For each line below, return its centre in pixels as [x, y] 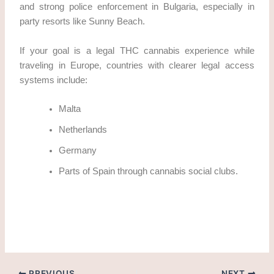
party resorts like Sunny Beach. [84, 22]
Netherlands [83, 129]
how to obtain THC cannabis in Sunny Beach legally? [125, 211]
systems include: [54, 80]
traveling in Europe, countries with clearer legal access [137, 65]
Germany [78, 150]
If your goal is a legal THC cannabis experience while [137, 50]
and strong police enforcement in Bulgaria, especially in [137, 7]
